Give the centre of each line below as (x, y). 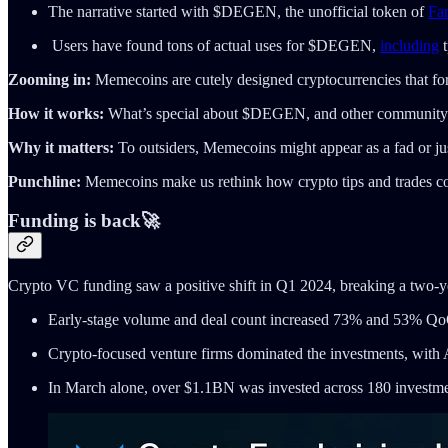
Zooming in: (49, 79)
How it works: (56, 113)
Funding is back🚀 (84, 220)
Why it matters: (61, 147)
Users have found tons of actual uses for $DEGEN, (214, 45)
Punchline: (46, 181)
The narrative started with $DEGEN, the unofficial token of (238, 11)
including (409, 45)
